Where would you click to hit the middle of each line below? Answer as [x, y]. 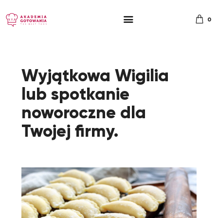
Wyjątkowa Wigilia [95, 75]
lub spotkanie [75, 94]
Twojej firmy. [70, 131]
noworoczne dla [84, 112]
